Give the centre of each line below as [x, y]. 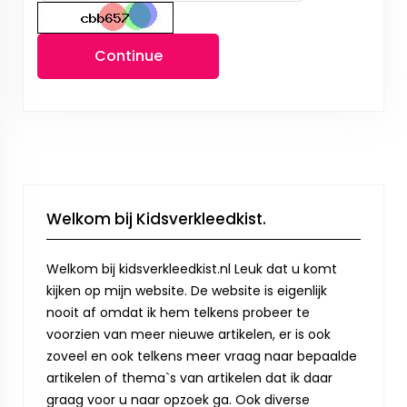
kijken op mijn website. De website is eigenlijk [187, 291]
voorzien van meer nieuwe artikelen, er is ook [189, 334]
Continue [128, 56]
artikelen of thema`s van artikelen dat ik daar [189, 378]
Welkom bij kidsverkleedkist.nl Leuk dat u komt [192, 269]
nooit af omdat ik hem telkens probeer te [178, 313]
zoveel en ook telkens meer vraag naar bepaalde [202, 356]
